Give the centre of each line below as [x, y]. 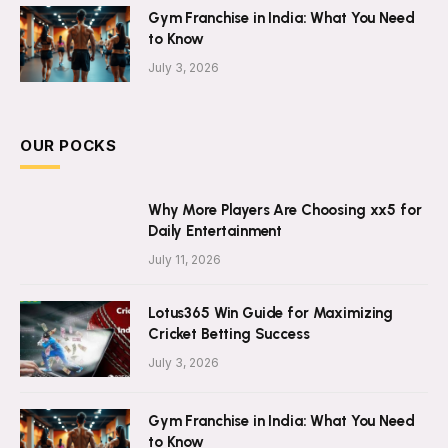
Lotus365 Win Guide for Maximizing [271, 312]
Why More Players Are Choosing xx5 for [285, 209]
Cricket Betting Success [229, 333]
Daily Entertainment [215, 230]
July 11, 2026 [184, 259]
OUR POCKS [68, 145]
